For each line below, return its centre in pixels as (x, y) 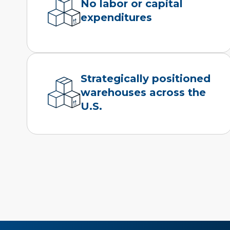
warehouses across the (143, 92)
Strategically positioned (146, 78)
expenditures (117, 18)
